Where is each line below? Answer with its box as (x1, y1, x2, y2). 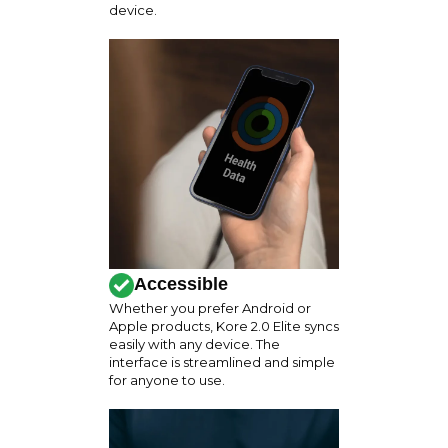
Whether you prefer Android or (109, 300, 311, 317)
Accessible (134, 273, 228, 294)
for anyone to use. (109, 372, 225, 389)
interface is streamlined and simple (109, 354, 335, 371)
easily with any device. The (109, 336, 280, 353)
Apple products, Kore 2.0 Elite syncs (109, 318, 339, 335)
